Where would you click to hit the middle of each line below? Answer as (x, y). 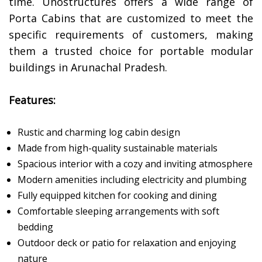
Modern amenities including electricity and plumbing (132, 180)
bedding (35, 227)
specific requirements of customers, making (131, 35)
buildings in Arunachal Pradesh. (88, 68)
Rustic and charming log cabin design (99, 132)
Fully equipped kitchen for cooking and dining (117, 196)
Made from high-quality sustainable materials (118, 148)
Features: (32, 100)
